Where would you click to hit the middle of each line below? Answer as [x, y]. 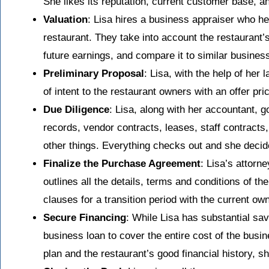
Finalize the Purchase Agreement [122, 163]
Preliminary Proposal [94, 73]
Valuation [65, 19]
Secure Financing [85, 217]
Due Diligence [76, 109]
